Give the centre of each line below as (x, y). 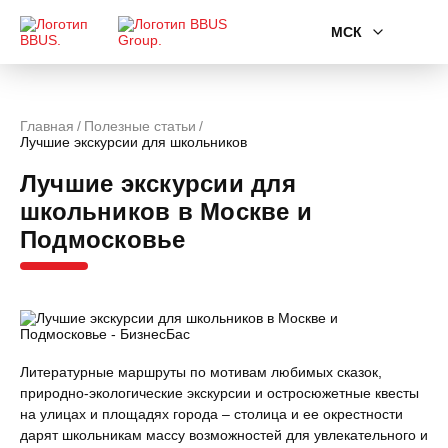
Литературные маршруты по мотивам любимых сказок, (201, 372)
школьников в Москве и (166, 211)
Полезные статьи (140, 126)
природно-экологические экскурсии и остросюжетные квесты (219, 393)
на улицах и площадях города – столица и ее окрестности (211, 414)
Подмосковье (103, 239)
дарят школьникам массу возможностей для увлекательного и (224, 435)
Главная (47, 126)
